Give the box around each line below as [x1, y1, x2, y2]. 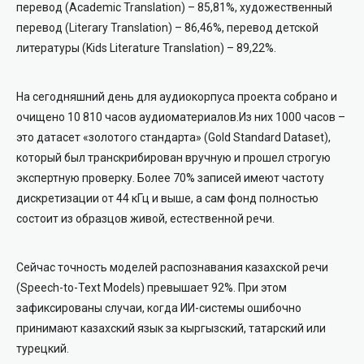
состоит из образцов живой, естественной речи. [16, 212, 275, 225]
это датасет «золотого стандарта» [16, 131, 204, 144]
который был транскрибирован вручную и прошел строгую [16, 151, 331, 164]
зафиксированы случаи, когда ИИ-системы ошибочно [16, 301, 301, 314]
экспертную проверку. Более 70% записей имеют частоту [16, 171, 324, 184]
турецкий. [16, 342, 69, 355]
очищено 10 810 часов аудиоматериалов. [16, 110, 239, 123]
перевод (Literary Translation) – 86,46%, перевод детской [16, 21, 318, 34]
